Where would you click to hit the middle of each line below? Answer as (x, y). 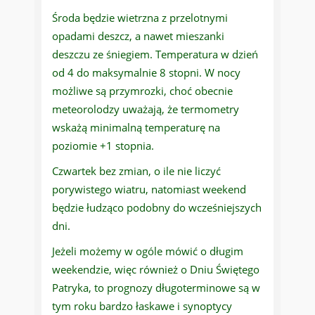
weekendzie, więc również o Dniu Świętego (156, 270)
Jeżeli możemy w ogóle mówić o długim (148, 251)
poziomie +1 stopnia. (103, 146)
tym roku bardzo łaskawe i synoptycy (142, 306)
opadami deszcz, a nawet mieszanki (138, 36)
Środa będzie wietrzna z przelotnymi (140, 18)
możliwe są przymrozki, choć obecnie (142, 91)
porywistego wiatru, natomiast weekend (149, 189)
